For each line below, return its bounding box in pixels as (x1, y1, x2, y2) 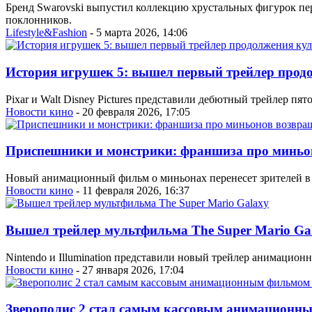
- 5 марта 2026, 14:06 (87, 26, 187, 39)
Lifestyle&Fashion (6, 26, 87, 39)
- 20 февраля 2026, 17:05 (73, 105, 190, 118)
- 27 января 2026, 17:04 (73, 263, 184, 276)
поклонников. (6, 14, 72, 26)
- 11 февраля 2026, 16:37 (73, 185, 189, 197)
